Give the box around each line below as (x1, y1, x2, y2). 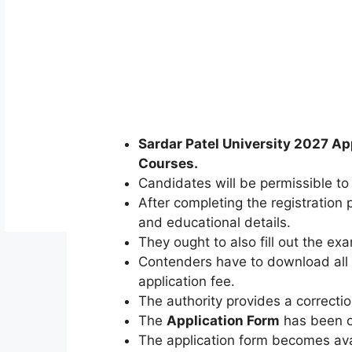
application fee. (137, 273, 235, 289)
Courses (137, 156, 194, 171)
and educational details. (137, 214, 291, 230)
